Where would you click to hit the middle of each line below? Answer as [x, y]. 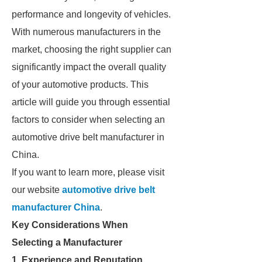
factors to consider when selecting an [88, 120]
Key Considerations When [70, 225]
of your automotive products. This [80, 85]
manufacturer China [56, 207]
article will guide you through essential [91, 102]
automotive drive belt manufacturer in [88, 137]
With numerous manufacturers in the [86, 32]
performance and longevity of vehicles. [91, 14]
